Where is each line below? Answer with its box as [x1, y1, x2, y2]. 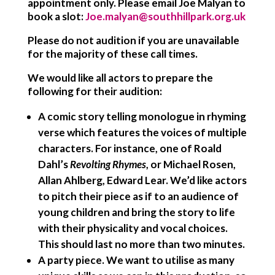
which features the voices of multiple [64, 126, 247, 139]
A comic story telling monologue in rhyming [37, 110, 246, 123]
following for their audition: [27, 85, 162, 98]
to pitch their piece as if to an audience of [37, 190, 239, 203]
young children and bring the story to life [37, 206, 235, 219]
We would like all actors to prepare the [27, 71, 213, 84]
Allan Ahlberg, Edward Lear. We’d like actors [37, 174, 247, 187]
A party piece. [37, 254, 104, 266]
